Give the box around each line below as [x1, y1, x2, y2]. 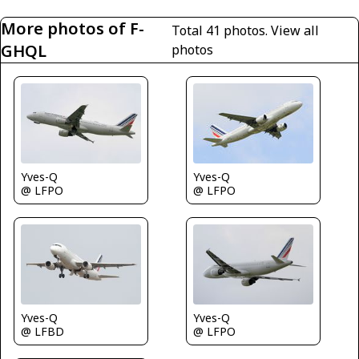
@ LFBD [21, 323, 64, 339]
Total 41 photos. [171, 22, 272, 40]
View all [271, 22, 320, 40]
